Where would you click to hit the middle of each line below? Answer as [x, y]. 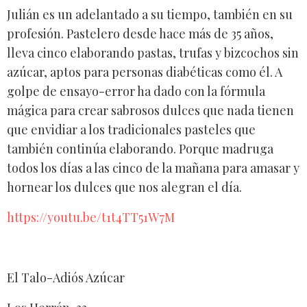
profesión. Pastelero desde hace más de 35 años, [140, 33]
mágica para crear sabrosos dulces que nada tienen [150, 110]
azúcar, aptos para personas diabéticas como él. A [145, 72]
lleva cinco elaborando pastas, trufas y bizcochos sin [153, 52]
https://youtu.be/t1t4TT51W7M [91, 217]
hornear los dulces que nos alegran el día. [124, 187]
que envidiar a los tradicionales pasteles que [131, 129]
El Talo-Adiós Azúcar [66, 277]
